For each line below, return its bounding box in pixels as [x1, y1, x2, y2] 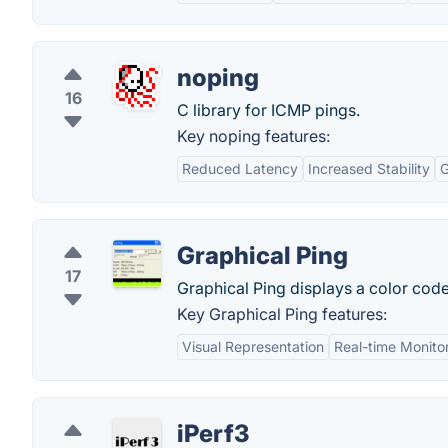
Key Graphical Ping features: [177, 304, 387, 324]
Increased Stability [308, 160, 430, 177]
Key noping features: [177, 126, 330, 146]
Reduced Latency [182, 160, 298, 177]
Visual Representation [182, 338, 324, 355]
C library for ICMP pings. [177, 100, 360, 120]
